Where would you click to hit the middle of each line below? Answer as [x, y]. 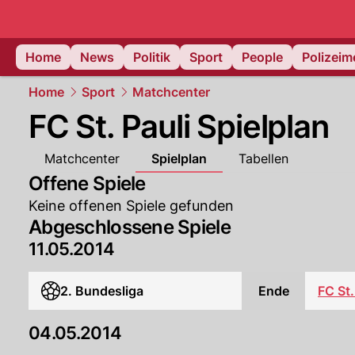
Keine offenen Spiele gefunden [131, 206]
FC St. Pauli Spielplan [179, 126]
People [262, 57]
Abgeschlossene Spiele [130, 227]
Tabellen [263, 158]
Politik [152, 57]
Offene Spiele [87, 183]
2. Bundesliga [102, 291]
